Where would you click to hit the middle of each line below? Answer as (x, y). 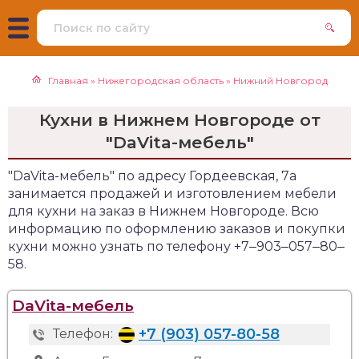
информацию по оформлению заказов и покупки (177, 229)
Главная (68, 81)
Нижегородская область (160, 81)
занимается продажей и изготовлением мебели (172, 194)
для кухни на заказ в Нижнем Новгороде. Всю (163, 211)
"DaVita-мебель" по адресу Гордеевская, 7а (152, 176)
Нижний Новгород (280, 81)
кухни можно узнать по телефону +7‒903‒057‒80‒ (176, 246)
